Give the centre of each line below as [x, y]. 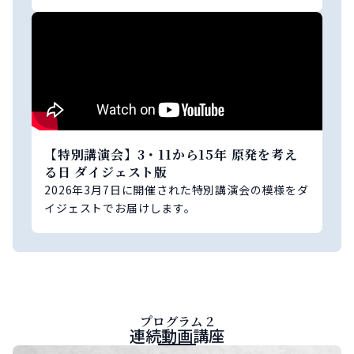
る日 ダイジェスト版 [106, 171]
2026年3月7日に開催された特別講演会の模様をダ [177, 189]
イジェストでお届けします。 [120, 207]
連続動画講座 [177, 335]
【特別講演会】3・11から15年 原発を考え [171, 154]
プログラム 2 [177, 321]
